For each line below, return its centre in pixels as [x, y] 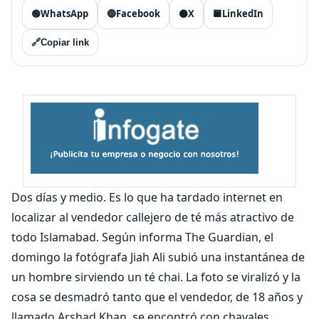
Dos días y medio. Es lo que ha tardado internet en [147, 197]
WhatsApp [64, 14]
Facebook [138, 14]
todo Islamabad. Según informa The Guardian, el [142, 237]
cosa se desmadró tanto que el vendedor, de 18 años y [157, 297]
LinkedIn [243, 14]
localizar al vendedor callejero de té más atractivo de [153, 217]
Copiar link [65, 42]
